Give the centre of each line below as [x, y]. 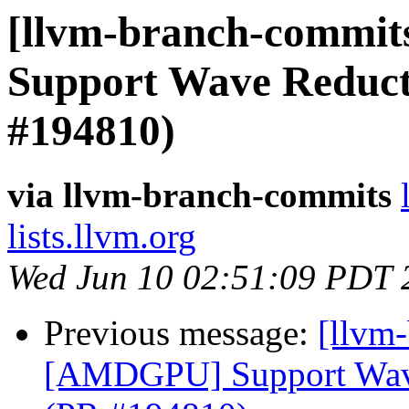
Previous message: [181, 333]
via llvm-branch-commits [199, 195]
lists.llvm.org [102, 236]
